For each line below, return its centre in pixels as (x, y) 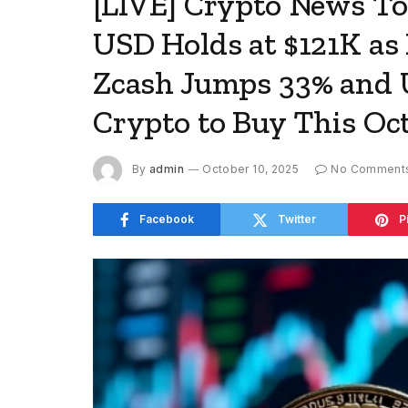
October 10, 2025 (251, 169)
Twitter (297, 219)
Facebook (166, 219)
